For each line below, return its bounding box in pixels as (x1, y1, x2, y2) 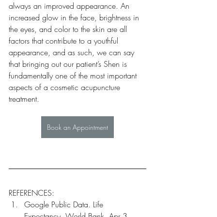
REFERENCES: (9, 187, 54, 199)
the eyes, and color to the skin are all (9, 24, 129, 35)
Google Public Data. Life (24, 199, 106, 210)
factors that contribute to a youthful (9, 35, 121, 46)
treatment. (9, 93, 39, 105)
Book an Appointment (47, 123, 108, 132)
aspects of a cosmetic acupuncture (9, 82, 123, 93)
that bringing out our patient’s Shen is (9, 59, 129, 70)
